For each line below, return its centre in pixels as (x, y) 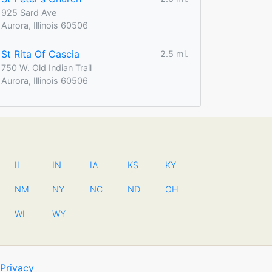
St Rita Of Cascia (40, 54)
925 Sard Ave (29, 12)
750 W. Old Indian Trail (46, 67)
